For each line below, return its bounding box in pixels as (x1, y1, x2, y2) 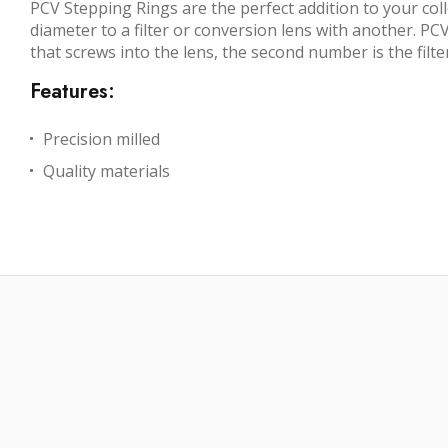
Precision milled (43, 128, 160, 151)
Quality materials (43, 160, 170, 183)
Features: (30, 77, 115, 107)
